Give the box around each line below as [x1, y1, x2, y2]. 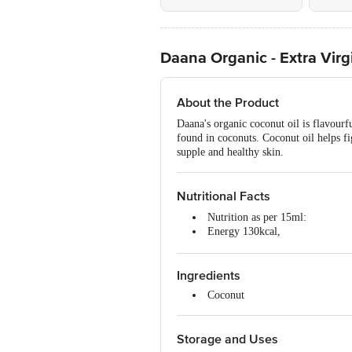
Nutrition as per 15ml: [207, 211, 306, 223]
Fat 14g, [207, 240, 244, 251]
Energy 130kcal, [207, 225, 280, 237]
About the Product [177, 95, 279, 111]
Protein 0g [207, 268, 254, 280]
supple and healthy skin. [177, 146, 284, 158]
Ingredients [177, 268, 240, 284]
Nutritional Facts [177, 189, 270, 204]
